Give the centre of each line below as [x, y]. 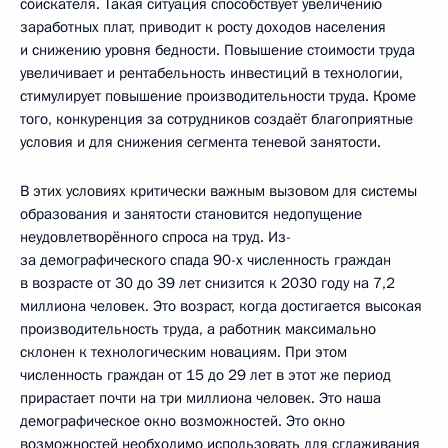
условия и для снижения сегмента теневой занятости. [200, 141]
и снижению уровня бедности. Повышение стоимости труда [217, 49]
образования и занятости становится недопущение [191, 213]
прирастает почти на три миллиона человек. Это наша [200, 397]
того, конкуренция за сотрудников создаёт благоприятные [216, 118]
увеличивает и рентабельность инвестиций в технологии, [211, 72]
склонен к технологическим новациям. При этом [183, 351]
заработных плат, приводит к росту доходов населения [203, 26]
